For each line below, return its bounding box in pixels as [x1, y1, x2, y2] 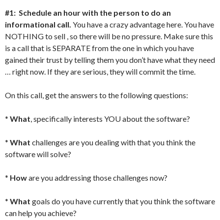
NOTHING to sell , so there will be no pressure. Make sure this [5, 31, 213, 41]
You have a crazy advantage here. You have [71, 20, 214, 29]
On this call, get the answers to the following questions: [5, 90, 188, 100]
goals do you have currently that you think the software [30, 196, 215, 206]
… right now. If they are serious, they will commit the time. [5, 67, 195, 76]
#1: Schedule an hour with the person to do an [5, 8, 171, 17]
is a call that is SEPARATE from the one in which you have [5, 43, 194, 53]
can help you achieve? [5, 208, 77, 218]
